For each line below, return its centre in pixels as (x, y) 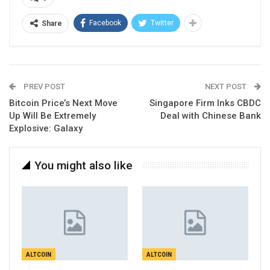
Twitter (162, 23)
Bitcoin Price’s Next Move (63, 103)
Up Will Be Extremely (52, 116)
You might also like (83, 165)
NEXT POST (227, 86)
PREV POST (43, 86)
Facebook (105, 23)
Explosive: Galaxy (46, 128)
